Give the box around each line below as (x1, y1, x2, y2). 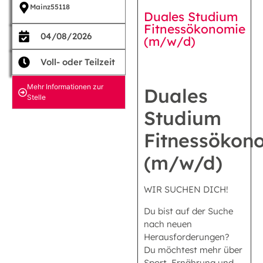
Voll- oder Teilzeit (41, 56, 115, 68)
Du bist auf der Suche (144, 205, 233, 217)
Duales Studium (144, 9, 238, 25)
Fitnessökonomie (144, 21, 245, 37)
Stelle (27, 93, 46, 102)
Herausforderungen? (144, 231, 230, 242)
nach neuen (144, 218, 192, 230)
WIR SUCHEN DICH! (144, 184, 228, 195)
